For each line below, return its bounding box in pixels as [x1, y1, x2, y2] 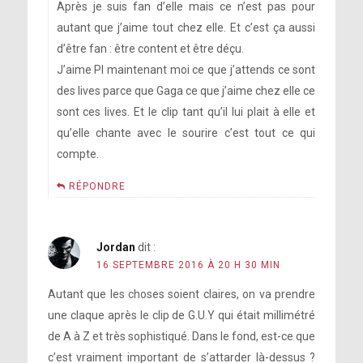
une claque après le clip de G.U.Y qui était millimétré [47, 309, 316, 322]
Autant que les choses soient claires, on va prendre [47, 288, 316, 301]
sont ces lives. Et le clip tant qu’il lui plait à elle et [56, 105, 316, 118]
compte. [56, 147, 99, 160]
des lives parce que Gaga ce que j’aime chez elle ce [56, 84, 316, 97]
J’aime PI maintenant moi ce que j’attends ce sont [56, 63, 316, 76]
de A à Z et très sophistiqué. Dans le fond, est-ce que [47, 330, 316, 343]
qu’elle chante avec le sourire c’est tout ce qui [56, 126, 316, 139]
